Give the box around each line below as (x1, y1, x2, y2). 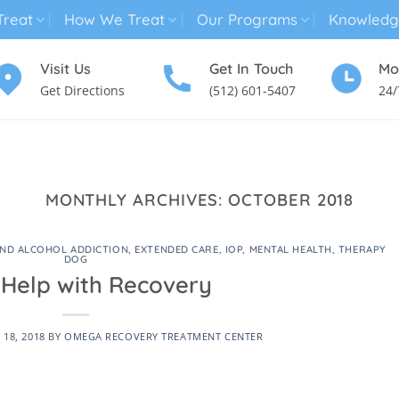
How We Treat (64, 10, 166, 28)
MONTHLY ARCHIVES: (45, 190, 229, 210)
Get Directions (40, 82, 125, 99)
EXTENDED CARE (134, 243, 219, 256)
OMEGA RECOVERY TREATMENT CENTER (63, 329, 264, 343)
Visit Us (40, 60, 91, 77)
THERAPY (338, 243, 387, 256)
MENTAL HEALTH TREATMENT (14, 134, 174, 149)
